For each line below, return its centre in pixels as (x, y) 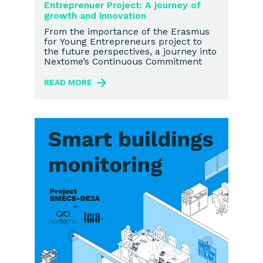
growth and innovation (95, 16)
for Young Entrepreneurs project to (123, 42)
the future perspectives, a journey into (130, 52)
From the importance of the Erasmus (127, 32)
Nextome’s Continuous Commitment (123, 62)
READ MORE (68, 82)
